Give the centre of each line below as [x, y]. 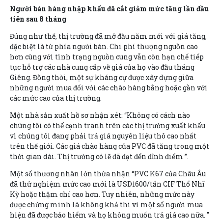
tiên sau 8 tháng [38, 19]
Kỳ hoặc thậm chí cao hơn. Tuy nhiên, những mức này [102, 194]
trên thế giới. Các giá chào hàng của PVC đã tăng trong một [110, 146]
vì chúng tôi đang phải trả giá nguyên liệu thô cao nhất [103, 136]
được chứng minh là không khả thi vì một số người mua [106, 204]
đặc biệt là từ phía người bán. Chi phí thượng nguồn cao [104, 46]
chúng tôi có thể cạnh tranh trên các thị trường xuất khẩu [108, 125]
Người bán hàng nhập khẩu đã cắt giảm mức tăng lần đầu [109, 8]
